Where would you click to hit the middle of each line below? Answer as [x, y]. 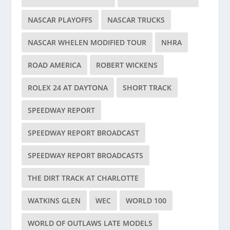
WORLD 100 [146, 201]
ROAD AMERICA [55, 65]
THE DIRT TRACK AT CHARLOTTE [83, 178]
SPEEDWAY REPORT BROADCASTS [86, 156]
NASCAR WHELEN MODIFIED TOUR [87, 43]
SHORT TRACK [147, 88]
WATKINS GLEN [54, 201]
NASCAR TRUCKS [136, 20]
